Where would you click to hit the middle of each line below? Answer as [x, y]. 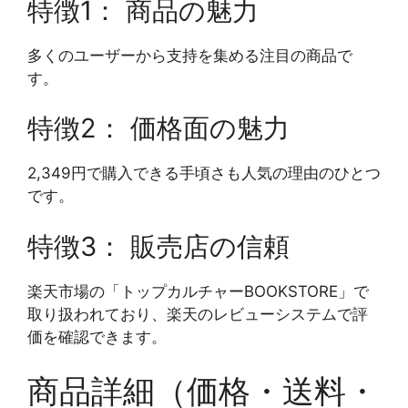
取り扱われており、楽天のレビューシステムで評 [198, 314]
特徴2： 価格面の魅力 [158, 128]
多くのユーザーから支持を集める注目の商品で [190, 55]
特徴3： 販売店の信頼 [158, 246]
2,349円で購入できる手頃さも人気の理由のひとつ [204, 173]
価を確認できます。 [97, 337]
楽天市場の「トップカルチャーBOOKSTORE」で [198, 291]
